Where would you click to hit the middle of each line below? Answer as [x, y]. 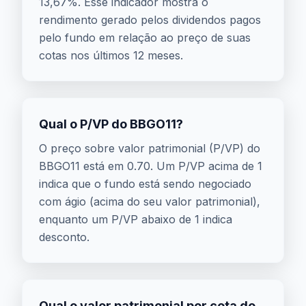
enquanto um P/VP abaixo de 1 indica [136, 219]
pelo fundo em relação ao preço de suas [145, 38]
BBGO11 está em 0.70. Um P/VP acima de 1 [151, 166]
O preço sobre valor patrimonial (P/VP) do [150, 148]
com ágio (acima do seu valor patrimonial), [150, 201]
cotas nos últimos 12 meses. [111, 55]
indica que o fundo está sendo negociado [145, 184]
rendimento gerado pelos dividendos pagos [150, 20]
